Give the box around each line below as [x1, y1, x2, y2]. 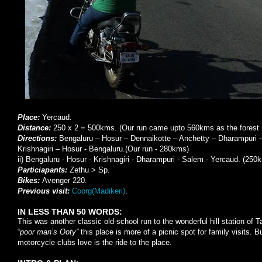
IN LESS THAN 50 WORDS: [18, 207, 122, 216]
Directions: [18, 134, 59, 143]
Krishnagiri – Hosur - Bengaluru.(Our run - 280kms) [18, 144, 189, 153]
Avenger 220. [42, 176, 87, 185]
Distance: [18, 123, 53, 132]
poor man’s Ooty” [20, 227, 81, 236]
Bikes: [18, 176, 42, 185]
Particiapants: [18, 166, 70, 174]
